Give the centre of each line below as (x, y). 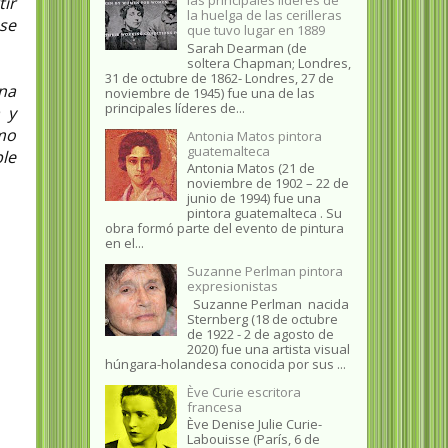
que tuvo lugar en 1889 (255, 29)
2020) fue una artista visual (268, 348)
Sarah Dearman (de (246, 47)
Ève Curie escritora (243, 391)
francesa (214, 406)
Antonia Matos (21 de (250, 168)
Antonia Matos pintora (254, 135)
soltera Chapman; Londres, (268, 62)
